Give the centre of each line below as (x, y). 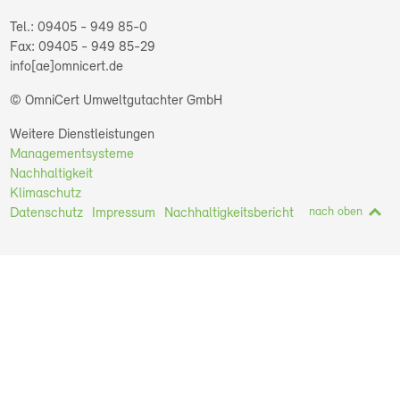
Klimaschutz (46, 194)
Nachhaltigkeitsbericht (229, 213)
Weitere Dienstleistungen (83, 135)
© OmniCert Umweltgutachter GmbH (117, 101)
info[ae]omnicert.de (67, 67)
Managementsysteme (72, 154)
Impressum (124, 213)
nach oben (335, 212)
